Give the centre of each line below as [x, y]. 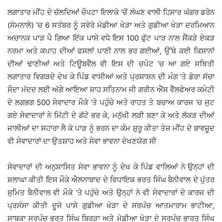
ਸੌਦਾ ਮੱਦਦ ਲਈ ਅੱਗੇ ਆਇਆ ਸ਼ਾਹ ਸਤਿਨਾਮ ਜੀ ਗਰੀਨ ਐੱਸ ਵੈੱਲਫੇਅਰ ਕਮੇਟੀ [111, 90]
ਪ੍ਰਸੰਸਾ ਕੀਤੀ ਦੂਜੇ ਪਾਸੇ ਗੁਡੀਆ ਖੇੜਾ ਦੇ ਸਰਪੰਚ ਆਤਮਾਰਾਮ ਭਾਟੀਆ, [111, 206]
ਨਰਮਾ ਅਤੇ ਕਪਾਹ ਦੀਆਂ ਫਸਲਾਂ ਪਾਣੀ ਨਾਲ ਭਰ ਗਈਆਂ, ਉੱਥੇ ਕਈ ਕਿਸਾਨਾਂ [111, 51]
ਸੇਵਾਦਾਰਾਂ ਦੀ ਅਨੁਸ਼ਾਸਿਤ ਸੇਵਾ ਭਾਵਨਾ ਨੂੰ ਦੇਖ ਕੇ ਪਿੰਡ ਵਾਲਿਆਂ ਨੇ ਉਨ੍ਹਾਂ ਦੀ [111, 167]
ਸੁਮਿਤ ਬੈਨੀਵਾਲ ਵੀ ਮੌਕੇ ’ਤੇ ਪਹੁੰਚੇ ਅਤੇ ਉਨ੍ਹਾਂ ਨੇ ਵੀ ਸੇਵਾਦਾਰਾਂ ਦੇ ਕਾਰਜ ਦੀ [111, 193]
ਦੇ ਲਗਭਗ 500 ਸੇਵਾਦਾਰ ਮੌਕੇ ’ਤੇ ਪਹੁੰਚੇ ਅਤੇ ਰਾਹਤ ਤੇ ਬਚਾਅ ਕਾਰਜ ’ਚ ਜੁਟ [111, 103]
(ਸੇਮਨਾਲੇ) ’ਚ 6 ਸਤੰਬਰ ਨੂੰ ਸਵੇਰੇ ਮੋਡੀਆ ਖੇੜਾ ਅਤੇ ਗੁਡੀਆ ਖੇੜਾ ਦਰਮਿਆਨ [111, 25]
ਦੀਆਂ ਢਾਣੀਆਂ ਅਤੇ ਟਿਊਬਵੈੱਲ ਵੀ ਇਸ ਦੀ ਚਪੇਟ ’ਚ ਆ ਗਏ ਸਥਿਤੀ [111, 64]
